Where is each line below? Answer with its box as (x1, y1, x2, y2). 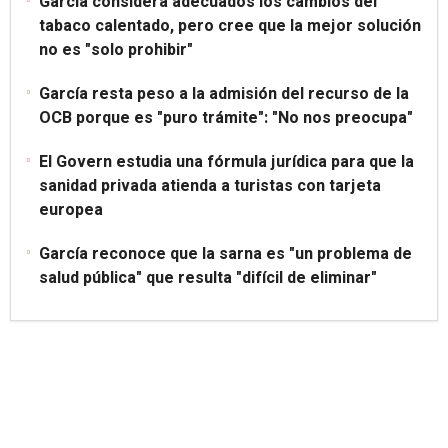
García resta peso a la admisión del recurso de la (39, 81, 409, 106)
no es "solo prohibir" (39, 37, 193, 62)
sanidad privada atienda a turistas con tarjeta (39, 173, 381, 198)
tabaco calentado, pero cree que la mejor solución (39, 13, 421, 38)
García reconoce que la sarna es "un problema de (39, 241, 412, 266)
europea (39, 197, 103, 222)
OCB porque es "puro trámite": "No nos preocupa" (39, 105, 413, 130)
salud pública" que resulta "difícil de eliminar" (39, 265, 377, 290)
